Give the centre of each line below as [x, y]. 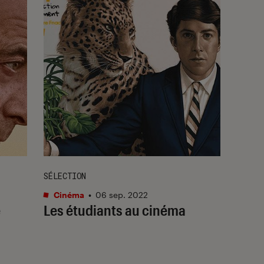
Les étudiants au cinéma [115, 210]
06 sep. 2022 [122, 194]
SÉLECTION [65, 176]
